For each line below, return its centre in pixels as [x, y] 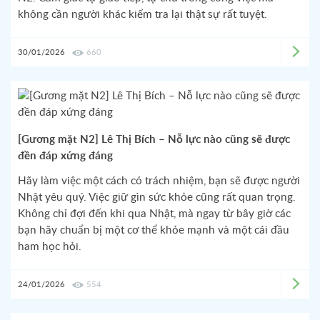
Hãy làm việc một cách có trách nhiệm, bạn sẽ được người [159, 181]
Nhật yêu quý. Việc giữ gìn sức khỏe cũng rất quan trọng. [157, 197]
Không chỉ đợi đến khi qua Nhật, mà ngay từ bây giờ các [154, 214]
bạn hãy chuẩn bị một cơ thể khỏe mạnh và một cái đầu [154, 230]
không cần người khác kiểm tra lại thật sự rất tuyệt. [142, 15]
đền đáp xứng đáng [65, 156]
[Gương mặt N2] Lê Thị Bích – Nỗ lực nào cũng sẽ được [154, 140]
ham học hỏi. [50, 247]
